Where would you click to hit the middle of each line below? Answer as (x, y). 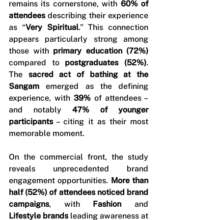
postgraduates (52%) (106, 63)
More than (130, 180)
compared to (37, 63)
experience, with (41, 98)
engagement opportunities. (60, 180)
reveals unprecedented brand (79, 169)
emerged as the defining (94, 86)
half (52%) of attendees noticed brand (79, 192)
